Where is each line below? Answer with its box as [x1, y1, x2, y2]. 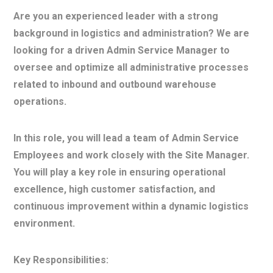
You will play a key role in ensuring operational [13, 166, 226, 178]
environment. [13, 218, 76, 229]
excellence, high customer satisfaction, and [13, 183, 216, 195]
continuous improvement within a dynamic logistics [13, 200, 249, 212]
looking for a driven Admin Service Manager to [13, 44, 230, 56]
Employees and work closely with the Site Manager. [13, 149, 250, 161]
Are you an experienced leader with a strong [13, 10, 219, 22]
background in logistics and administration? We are [13, 27, 250, 39]
